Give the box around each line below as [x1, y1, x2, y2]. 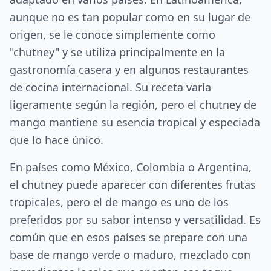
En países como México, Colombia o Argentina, [10, 160, 252, 174]
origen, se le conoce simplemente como [10, 27, 215, 42]
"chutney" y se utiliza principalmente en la [10, 45, 225, 59]
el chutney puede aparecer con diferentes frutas [10, 177, 256, 192]
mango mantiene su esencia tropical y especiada [10, 115, 260, 129]
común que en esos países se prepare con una [10, 230, 247, 244]
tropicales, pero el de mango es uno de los [10, 195, 229, 209]
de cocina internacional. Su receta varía [10, 80, 211, 94]
